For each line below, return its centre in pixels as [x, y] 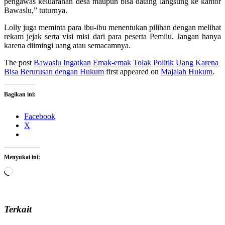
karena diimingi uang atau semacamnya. [67, 45]
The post [19, 62]
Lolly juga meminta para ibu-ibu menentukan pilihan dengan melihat [113, 27]
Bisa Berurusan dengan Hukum [54, 71]
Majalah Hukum [187, 71]
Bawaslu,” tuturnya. [36, 10]
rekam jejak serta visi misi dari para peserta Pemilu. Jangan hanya [113, 36]
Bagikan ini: [20, 94]
